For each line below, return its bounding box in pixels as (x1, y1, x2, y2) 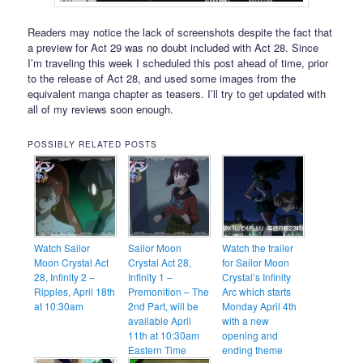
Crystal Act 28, (128, 254, 192, 269)
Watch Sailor (34, 240, 91, 254)
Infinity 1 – (128, 269, 173, 284)
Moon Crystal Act (34, 254, 109, 269)
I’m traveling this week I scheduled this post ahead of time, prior (28, 55, 329, 71)
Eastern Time (128, 342, 187, 357)
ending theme (222, 342, 284, 357)
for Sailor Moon (222, 254, 290, 269)
